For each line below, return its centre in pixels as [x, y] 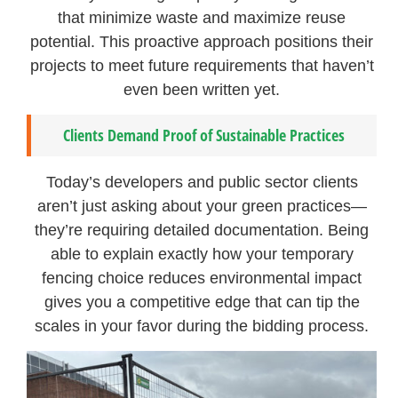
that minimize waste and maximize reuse [202, 17]
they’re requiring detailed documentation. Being [202, 230]
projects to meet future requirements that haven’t [202, 65]
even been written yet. [202, 89]
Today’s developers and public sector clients [202, 182]
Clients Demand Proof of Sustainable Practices [204, 135]
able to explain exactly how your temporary [202, 254]
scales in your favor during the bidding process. [202, 326]
